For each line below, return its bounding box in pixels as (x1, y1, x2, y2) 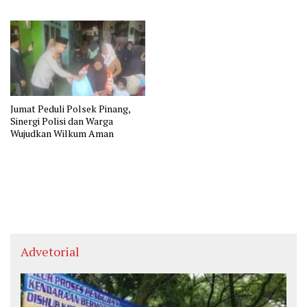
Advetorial (21, 243, 79, 260)
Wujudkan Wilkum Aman (10, 126, 114, 140)
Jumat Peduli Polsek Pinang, (10, 101, 131, 115)
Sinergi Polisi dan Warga (10, 114, 113, 127)
